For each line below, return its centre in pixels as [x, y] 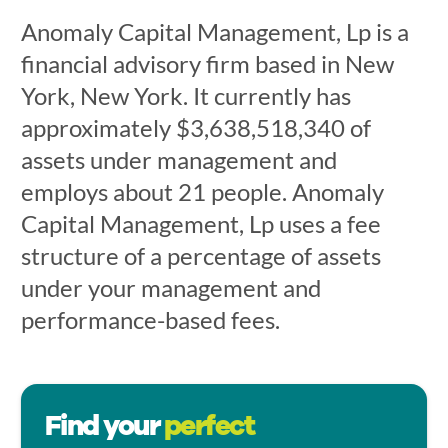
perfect [209, 426]
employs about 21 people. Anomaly [202, 191]
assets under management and [178, 159]
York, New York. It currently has [185, 95]
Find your [104, 426]
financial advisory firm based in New [207, 63]
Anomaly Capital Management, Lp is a [214, 31]
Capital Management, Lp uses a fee [200, 223]
